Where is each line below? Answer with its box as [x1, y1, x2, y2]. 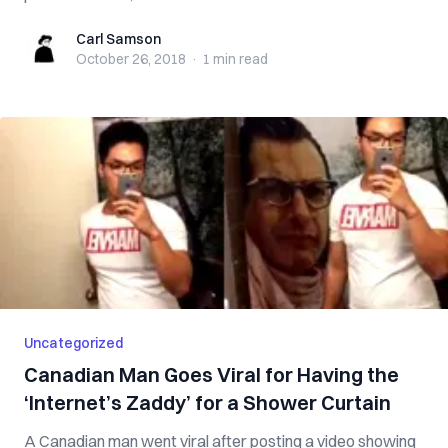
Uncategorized [24, 334, 123, 352]
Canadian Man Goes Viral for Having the [24, 362, 399, 387]
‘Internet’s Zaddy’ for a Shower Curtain [24, 390, 391, 415]
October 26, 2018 [76, 50, 186, 68]
